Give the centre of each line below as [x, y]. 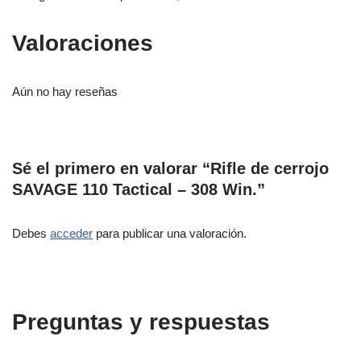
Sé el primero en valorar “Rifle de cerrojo [170, 169]
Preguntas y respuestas [141, 322]
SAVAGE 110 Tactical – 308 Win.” [139, 190]
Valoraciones [83, 44]
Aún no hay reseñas [65, 92]
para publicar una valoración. [170, 234]
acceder [71, 234]
